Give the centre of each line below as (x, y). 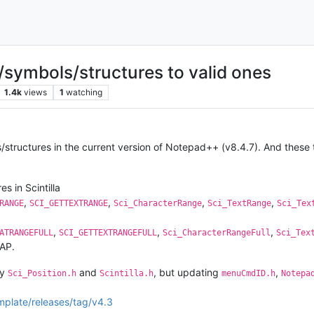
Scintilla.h (127, 273)
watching (84, 92)
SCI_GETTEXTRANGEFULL (108, 232)
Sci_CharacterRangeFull (217, 232)
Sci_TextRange (239, 203)
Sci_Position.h (42, 273)
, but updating (187, 272)
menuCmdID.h (248, 273)
